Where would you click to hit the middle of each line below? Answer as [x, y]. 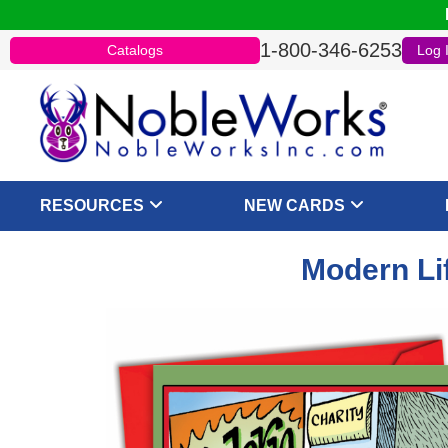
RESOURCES [92, 205]
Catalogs [135, 49]
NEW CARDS [295, 205]
